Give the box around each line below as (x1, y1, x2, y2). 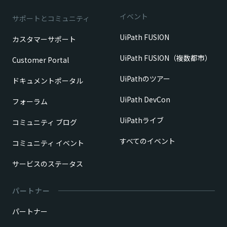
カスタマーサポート (12, 34, 76, 45)
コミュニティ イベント (12, 138, 84, 148)
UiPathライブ (120, 115, 164, 126)
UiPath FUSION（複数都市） (120, 53, 212, 63)
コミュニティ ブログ (12, 117, 77, 128)
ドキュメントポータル (12, 75, 83, 86)
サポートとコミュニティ (12, 13, 90, 24)
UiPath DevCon (120, 94, 170, 105)
